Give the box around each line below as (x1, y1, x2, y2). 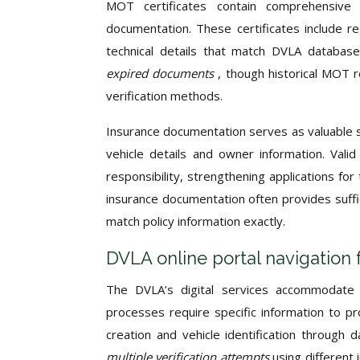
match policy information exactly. (106, 213, 285, 229)
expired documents (106, 65, 219, 81)
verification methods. (106, 88, 223, 104)
